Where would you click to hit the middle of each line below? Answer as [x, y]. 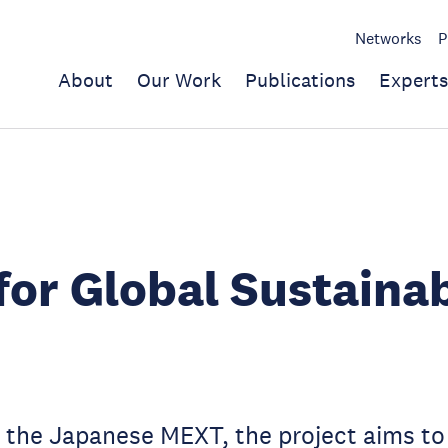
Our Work [179, 80]
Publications [300, 80]
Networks [388, 38]
